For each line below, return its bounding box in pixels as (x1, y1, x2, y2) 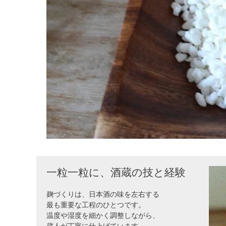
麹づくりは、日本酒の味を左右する (46, 190, 159, 199)
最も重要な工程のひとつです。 (46, 201, 145, 209)
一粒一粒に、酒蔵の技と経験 (46, 166, 186, 179)
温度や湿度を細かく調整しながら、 (46, 211, 159, 220)
